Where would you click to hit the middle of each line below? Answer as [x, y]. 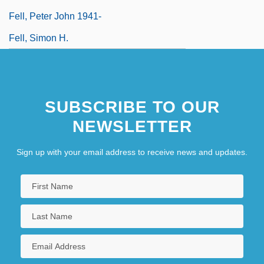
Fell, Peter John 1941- [55, 16]
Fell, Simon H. [39, 38]
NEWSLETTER [132, 126]
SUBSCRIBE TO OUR [132, 107]
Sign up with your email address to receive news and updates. [132, 152]
